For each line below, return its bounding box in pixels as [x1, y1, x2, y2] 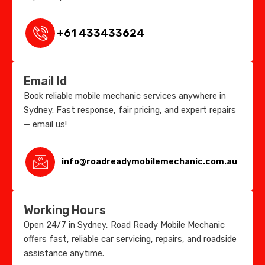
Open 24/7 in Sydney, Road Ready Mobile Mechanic [24, 219, 225, 230]
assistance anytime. [24, 247, 104, 258]
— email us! [24, 119, 67, 130]
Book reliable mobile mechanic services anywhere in [24, 91, 226, 102]
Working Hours [24, 202, 106, 217]
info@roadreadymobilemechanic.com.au [61, 157, 237, 167]
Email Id [24, 74, 67, 89]
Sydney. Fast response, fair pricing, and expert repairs [24, 105, 236, 116]
